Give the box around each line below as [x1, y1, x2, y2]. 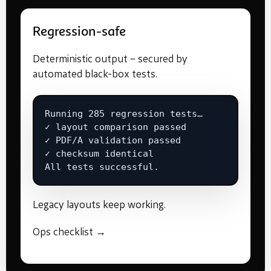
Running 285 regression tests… [45, 108, 203, 119]
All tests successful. [45, 161, 159, 172]
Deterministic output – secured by [33, 54, 188, 65]
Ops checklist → [33, 227, 106, 238]
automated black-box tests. [33, 70, 157, 80]
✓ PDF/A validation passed [45, 134, 181, 146]
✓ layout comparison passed [45, 121, 186, 132]
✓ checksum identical [45, 148, 154, 159]
